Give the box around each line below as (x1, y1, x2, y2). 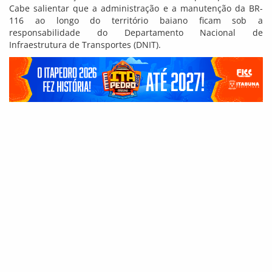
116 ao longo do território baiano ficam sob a (9, 15, 263, 27)
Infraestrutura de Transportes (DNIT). (9, 39, 161, 51)
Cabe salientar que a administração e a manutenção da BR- (9, 2, 263, 15)
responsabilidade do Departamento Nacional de (9, 27, 263, 39)
